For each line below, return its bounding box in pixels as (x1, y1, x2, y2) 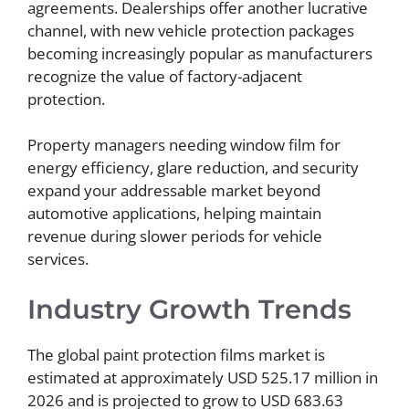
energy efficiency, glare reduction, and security (27, 157, 359, 178)
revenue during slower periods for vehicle (27, 225, 322, 246)
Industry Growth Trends (27, 292, 351, 325)
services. (27, 248, 89, 269)
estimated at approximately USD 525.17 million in (27, 366, 378, 388)
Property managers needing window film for (27, 134, 341, 155)
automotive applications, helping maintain (27, 203, 321, 224)
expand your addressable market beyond (27, 180, 320, 201)
